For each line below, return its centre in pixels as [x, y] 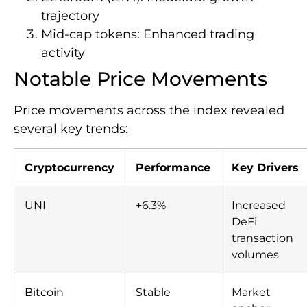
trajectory [70, 15]
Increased [259, 205]
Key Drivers [265, 168]
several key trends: [71, 128]
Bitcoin [44, 292]
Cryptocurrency [70, 168]
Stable [153, 292]
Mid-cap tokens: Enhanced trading [148, 34]
